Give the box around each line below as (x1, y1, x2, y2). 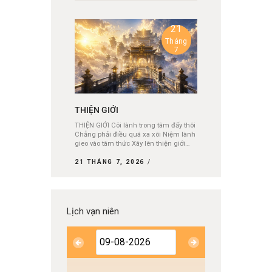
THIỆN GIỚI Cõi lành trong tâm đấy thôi (75, 121, 195, 130)
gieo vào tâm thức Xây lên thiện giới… (75, 140, 190, 148)
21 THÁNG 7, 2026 (75, 158, 144, 166)
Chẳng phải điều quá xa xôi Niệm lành (75, 131, 195, 139)
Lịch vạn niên (67, 206, 119, 217)
